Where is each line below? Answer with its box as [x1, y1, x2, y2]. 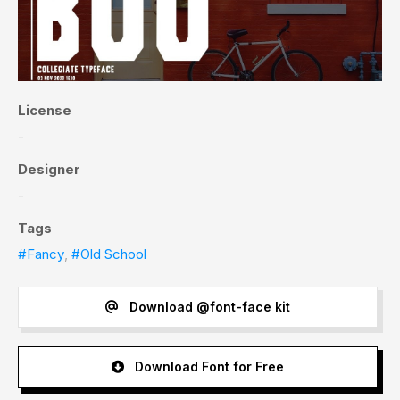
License [18, 101, 71, 119]
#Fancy [18, 245, 64, 262]
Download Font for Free [130, 359, 284, 375]
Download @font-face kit [125, 299, 290, 315]
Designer [18, 160, 80, 178]
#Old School [71, 245, 146, 262]
